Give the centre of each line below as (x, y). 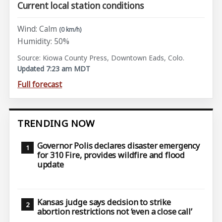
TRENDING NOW (56, 124)
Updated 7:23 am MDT (54, 69)
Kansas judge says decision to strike (104, 202)
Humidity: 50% (44, 41)
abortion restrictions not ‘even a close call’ (114, 212)
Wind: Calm (37, 28)
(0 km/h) (70, 29)
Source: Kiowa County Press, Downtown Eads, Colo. (101, 57)
